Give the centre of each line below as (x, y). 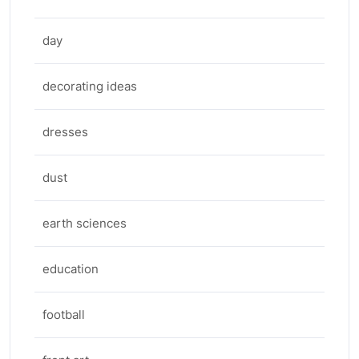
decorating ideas (90, 86)
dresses (65, 132)
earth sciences (85, 223)
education (71, 269)
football (64, 315)
